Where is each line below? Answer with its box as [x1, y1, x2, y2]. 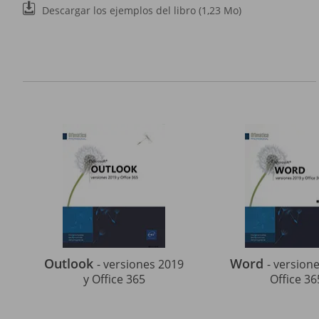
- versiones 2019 [97, 256, 184, 272]
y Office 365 [83, 271, 145, 287]
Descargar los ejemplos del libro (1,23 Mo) [42, 4, 241, 17]
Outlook [44, 255, 97, 272]
